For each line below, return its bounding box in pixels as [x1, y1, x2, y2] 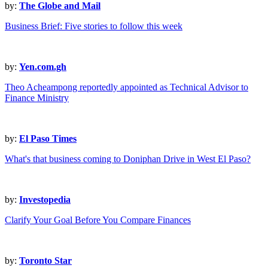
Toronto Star [19, 255, 72, 266]
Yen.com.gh [19, 62, 66, 72]
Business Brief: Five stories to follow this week [5, 21, 182, 32]
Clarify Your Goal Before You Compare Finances [5, 215, 191, 226]
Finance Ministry [5, 93, 69, 103]
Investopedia [19, 194, 71, 205]
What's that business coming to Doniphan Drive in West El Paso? [5, 154, 251, 165]
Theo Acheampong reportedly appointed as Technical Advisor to [5, 82, 248, 93]
